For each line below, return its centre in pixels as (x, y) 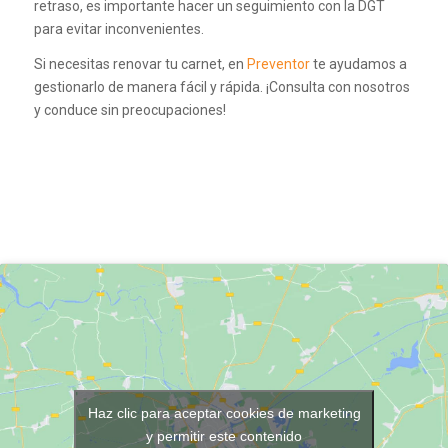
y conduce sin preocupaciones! (129, 109)
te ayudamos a (358, 63)
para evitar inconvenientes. (118, 28)
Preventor (278, 63)
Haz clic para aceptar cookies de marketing (224, 412)
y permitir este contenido (224, 435)
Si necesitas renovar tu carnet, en (140, 63)
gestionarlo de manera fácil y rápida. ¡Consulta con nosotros (221, 86)
